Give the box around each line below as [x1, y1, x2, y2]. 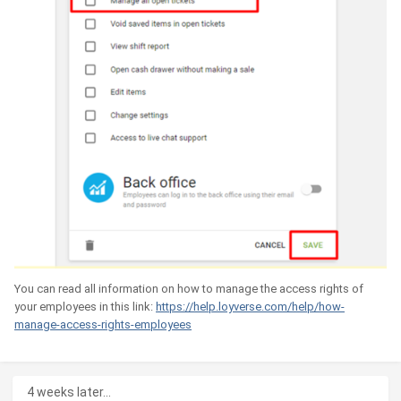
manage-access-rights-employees [14, 318, 192, 332]
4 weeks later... [27, 384, 111, 399]
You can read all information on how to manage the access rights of [14, 282, 363, 296]
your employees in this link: [14, 300, 156, 314]
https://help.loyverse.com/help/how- [156, 300, 345, 314]
